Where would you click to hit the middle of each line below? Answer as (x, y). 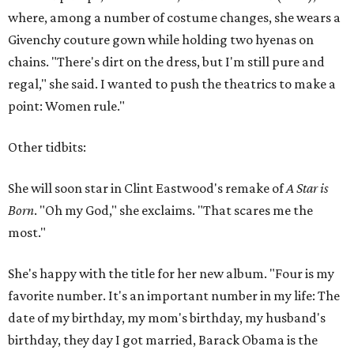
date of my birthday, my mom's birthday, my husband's (167, 318)
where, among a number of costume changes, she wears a (174, 17)
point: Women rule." (66, 106)
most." (27, 232)
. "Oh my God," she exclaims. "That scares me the (173, 210)
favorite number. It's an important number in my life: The (174, 296)
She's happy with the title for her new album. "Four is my (171, 273)
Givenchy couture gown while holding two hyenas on (161, 40)
